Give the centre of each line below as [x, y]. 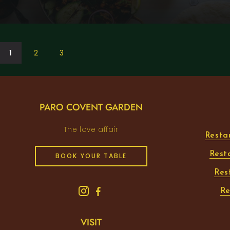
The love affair [91, 129]
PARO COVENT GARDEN [91, 107]
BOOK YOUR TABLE [91, 156]
